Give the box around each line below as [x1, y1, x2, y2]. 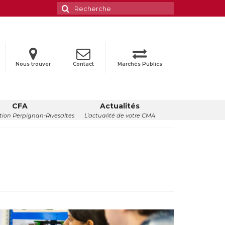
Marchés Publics [116, 61, 164, 67]
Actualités [99, 101, 140, 111]
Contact [71, 61, 95, 67]
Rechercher [56, 2, 106, 11]
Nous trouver [15, 61, 51, 67]
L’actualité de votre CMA [84, 112, 155, 120]
